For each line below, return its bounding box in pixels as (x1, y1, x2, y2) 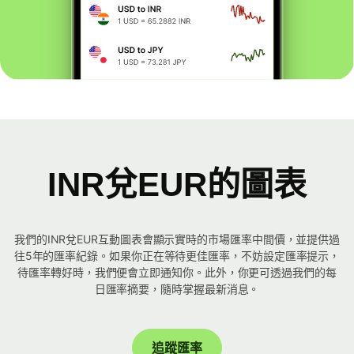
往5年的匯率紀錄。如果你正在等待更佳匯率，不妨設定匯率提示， (13, 249, 341, 263)
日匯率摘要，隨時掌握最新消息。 (94, 282, 260, 296)
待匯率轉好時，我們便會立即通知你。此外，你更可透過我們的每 (17, 265, 337, 280)
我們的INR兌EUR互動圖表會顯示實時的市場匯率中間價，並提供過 (13, 232, 341, 247)
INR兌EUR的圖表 (47, 166, 307, 204)
